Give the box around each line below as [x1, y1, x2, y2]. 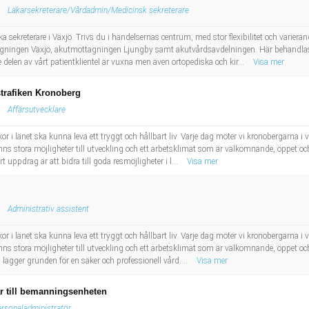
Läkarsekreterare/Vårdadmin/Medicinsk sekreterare [8, 6, 189, 15]
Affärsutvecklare [8, 105, 66, 114]
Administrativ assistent [8, 204, 89, 214]
